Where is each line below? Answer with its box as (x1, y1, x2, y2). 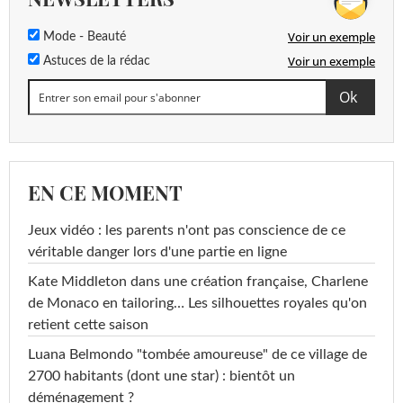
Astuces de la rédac (40, 55, 150, 67)
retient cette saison (28, 318, 148, 332)
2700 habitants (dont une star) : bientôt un (28, 369, 295, 383)
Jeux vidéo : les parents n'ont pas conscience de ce (28, 223, 345, 237)
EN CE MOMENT (28, 179, 183, 206)
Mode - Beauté (40, 31, 126, 43)
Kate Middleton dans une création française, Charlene (28, 274, 368, 289)
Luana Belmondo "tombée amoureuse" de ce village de (28, 347, 367, 362)
